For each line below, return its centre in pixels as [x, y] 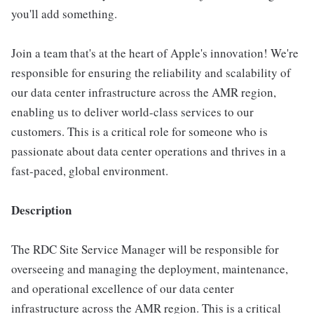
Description [41, 210]
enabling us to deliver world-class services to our [132, 112]
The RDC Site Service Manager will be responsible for [145, 249]
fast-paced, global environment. [90, 171]
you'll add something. [64, 14]
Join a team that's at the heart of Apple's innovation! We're [155, 53]
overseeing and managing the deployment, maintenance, [150, 269]
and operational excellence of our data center [123, 288]
